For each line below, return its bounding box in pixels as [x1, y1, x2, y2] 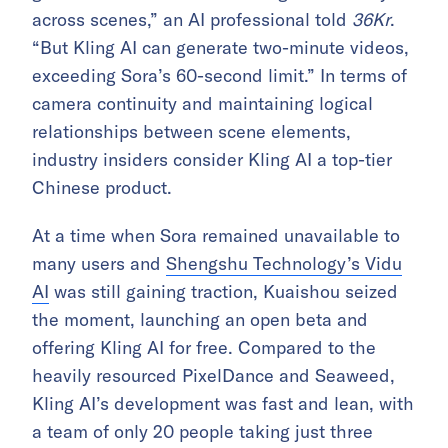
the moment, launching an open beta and [32, 308, 368, 332]
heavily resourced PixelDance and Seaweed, [32, 364, 395, 388]
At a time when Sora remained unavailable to [32, 224, 400, 248]
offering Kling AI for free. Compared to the [32, 336, 376, 360]
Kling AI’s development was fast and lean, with [32, 392, 414, 416]
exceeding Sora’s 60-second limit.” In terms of [32, 64, 407, 88]
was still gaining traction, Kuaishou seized [49, 280, 398, 304]
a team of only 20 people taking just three [32, 420, 373, 444]
